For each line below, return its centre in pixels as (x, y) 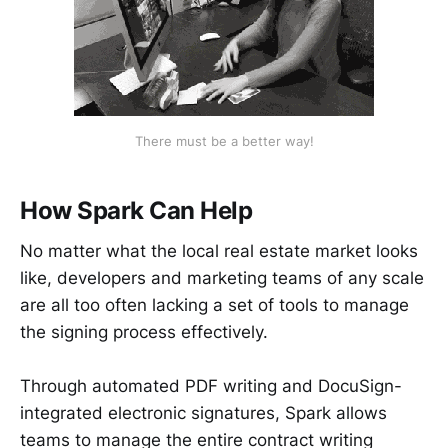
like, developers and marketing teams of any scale (222, 277)
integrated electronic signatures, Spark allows (203, 412)
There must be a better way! (224, 140)
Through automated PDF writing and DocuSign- (211, 385)
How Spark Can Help (136, 211)
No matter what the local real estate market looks (219, 250)
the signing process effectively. (144, 331)
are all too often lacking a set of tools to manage (214, 304)
